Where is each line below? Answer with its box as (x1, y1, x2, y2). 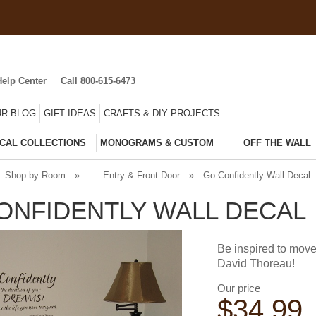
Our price (217, 281, 260, 294)
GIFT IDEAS (44, 107, 96, 119)
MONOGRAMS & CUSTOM (100, 137, 214, 148)
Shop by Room (5, 169, 66, 181)
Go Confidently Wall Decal (203, 169, 310, 181)
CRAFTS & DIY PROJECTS (104, 107, 220, 119)
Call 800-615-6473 (61, 75, 135, 86)
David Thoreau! (217, 257, 295, 269)
